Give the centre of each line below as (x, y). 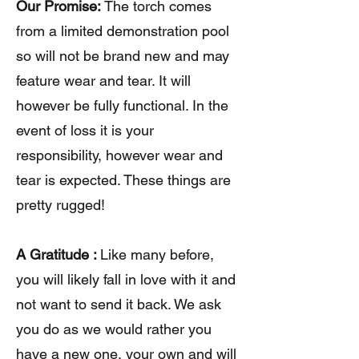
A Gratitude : (58, 255)
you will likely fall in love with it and (126, 280)
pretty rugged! (61, 205)
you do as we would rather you (114, 329)
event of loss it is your (85, 131)
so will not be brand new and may (123, 56)
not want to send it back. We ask (119, 305)
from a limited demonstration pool (123, 31)
